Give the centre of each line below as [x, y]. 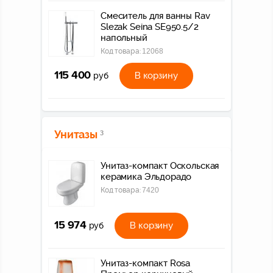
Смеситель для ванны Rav [155, 16]
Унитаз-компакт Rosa [146, 264]
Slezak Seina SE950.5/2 [150, 27]
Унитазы [76, 135]
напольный [124, 38]
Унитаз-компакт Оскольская [160, 166]
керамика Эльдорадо [146, 177]
